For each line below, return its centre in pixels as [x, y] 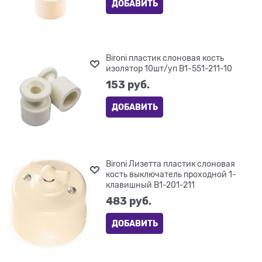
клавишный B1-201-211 [151, 185]
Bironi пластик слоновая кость [165, 58]
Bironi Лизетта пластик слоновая [171, 163]
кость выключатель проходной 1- [171, 174]
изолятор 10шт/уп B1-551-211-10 [169, 69]
